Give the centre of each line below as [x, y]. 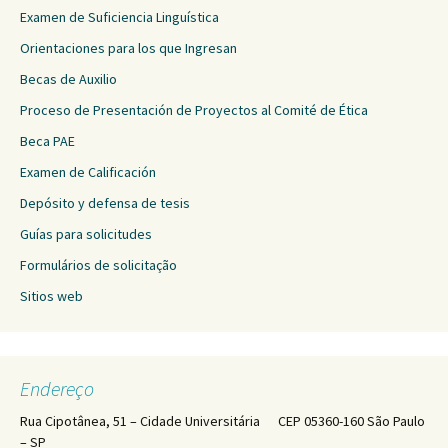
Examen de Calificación [88, 172]
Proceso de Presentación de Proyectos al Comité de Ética [194, 110]
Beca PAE [47, 141]
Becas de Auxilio [68, 79]
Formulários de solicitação [98, 265]
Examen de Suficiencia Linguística [119, 17]
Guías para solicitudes [86, 234]
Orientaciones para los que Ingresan [128, 48]
